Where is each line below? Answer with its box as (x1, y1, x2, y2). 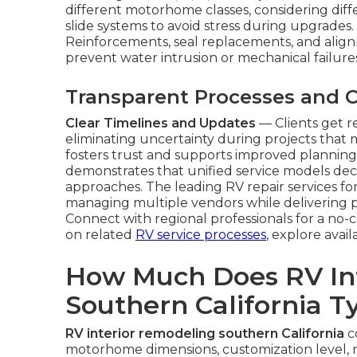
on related (65, 227, 135, 242)
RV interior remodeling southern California (65, 326, 344, 341)
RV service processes (135, 227, 266, 242)
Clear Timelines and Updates (65, 116, 256, 131)
